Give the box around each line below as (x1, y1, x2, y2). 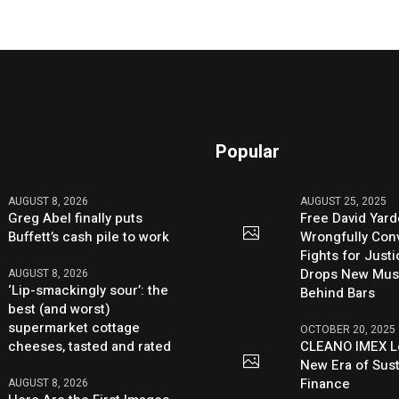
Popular (216, 139, 281, 166)
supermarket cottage (8, 318, 141, 338)
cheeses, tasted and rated (8, 337, 172, 357)
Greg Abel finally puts (8, 208, 143, 229)
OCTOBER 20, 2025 (300, 322, 396, 338)
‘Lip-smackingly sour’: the (8, 281, 169, 301)
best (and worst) (8, 299, 111, 320)
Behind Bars (300, 283, 376, 304)
